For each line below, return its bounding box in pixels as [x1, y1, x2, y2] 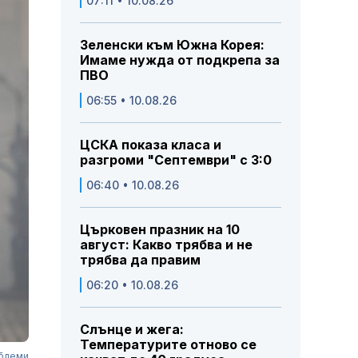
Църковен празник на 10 [80, 221, 240, 238]
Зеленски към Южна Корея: [80, 37, 265, 54]
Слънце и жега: [80, 321, 184, 338]
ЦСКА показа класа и [80, 137, 221, 153]
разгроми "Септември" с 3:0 [80, 152, 272, 169]
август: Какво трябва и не [80, 237, 253, 253]
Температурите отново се [80, 336, 257, 353]
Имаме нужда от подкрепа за [80, 52, 280, 69]
